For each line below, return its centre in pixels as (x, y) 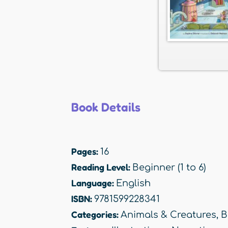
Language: (94, 183)
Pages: (86, 151)
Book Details (106, 107)
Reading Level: (102, 167)
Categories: (96, 215)
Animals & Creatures (168, 215)
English (133, 183)
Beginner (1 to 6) (169, 168)
